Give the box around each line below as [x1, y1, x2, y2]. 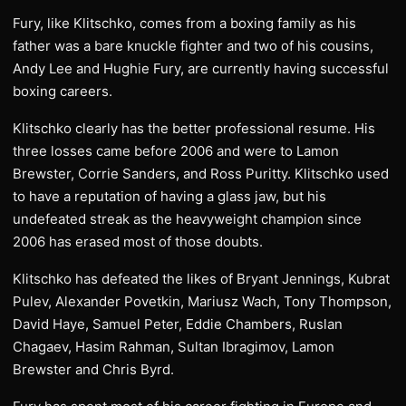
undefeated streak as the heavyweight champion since [13, 210, 362, 227]
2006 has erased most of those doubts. [13, 233, 263, 250]
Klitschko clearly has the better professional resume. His [13, 120, 375, 137]
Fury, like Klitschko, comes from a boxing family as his [13, 14, 356, 32]
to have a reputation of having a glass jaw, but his [13, 188, 326, 205]
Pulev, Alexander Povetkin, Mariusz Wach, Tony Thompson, [13, 293, 391, 310]
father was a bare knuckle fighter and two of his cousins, [13, 37, 373, 54]
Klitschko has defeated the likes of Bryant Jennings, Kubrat [13, 270, 390, 287]
